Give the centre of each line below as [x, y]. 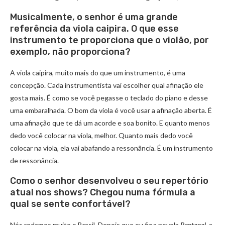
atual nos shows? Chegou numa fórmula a [103, 193]
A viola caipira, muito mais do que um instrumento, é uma [98, 73]
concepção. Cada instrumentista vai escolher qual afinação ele [107, 85]
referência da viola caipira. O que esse [94, 29]
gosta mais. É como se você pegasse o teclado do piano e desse [109, 98]
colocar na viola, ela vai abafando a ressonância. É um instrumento [111, 148]
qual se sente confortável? [70, 204]
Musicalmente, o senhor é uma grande [94, 17]
